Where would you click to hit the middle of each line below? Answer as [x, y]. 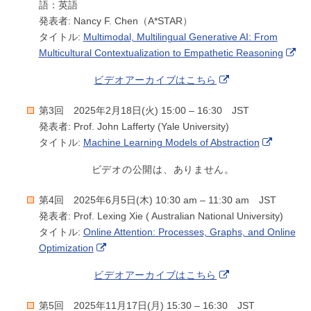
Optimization [66, 248]
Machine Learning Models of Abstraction [171, 143]
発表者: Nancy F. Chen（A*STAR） [115, 21]
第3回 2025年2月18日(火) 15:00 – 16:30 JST [144, 111]
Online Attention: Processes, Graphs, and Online [189, 232]
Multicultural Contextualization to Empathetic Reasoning [161, 53]
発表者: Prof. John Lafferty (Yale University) [134, 127]
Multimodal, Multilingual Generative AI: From [180, 37]
